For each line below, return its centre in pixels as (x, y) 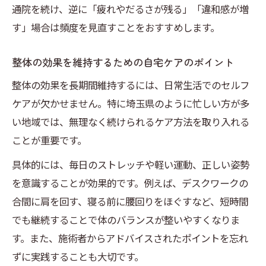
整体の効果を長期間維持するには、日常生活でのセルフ (131, 85)
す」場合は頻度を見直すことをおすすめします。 (116, 28)
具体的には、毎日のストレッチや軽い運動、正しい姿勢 (131, 165)
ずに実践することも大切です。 (78, 257)
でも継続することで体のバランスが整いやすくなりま (126, 220)
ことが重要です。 (49, 140)
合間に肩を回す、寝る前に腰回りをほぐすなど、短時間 (130, 202)
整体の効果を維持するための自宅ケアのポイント (123, 62)
